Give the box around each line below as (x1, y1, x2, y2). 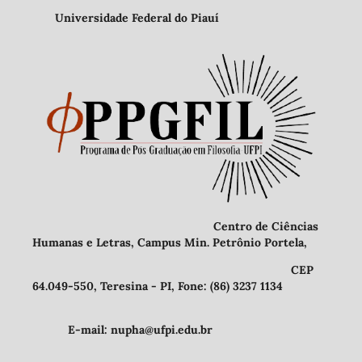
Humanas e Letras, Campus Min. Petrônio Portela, (32, 234, 307, 250)
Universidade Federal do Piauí (32, 11, 219, 26)
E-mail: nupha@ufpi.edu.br (32, 322, 213, 337)
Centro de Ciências (32, 218, 318, 234)
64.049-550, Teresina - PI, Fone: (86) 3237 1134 (32, 278, 283, 293)
